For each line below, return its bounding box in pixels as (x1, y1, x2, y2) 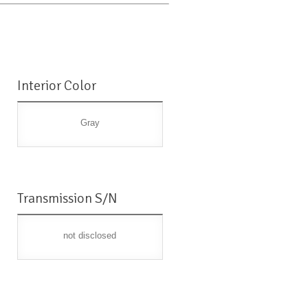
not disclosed (63, 230, 117, 241)
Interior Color (17, 77, 97, 95)
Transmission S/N (17, 190, 118, 208)
